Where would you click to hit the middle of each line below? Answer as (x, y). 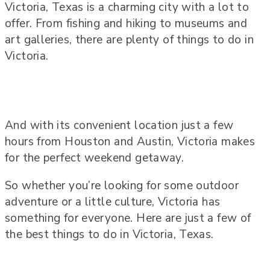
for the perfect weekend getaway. (95, 158)
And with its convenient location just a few (119, 126)
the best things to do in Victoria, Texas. (109, 235)
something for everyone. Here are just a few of (128, 218)
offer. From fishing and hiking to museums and (126, 24)
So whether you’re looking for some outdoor (122, 186)
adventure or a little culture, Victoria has (113, 202)
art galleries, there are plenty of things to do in (130, 40)
